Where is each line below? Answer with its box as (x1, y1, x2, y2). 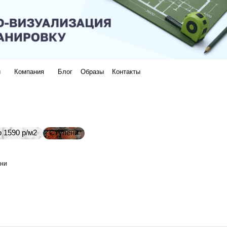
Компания (14, 68, 44, 76)
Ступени (49, 128, 79, 137)
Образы (81, 68, 104, 76)
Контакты (112, 68, 140, 76)
